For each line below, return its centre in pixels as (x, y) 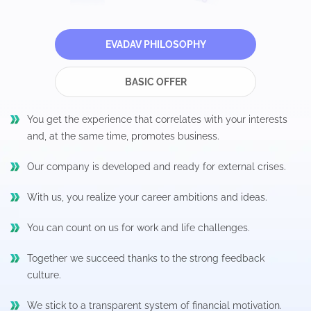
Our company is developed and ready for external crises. (157, 167)
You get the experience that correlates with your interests (157, 119)
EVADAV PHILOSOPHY (155, 44)
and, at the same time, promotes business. (123, 136)
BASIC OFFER (155, 82)
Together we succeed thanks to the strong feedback (146, 258)
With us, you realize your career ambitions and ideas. (147, 197)
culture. (44, 275)
